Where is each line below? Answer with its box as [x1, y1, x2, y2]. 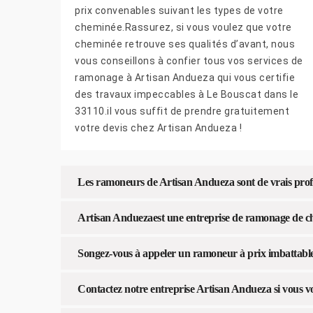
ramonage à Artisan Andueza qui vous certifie [75, 72, 295, 84]
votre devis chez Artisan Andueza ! [75, 122, 242, 134]
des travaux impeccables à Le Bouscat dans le [75, 89, 298, 101]
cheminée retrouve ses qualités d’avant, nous [75, 38, 295, 50]
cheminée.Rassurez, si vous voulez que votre [75, 22, 292, 34]
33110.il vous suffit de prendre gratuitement [75, 105, 289, 117]
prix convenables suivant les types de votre [75, 5, 284, 17]
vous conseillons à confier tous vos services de [75, 55, 303, 67]
